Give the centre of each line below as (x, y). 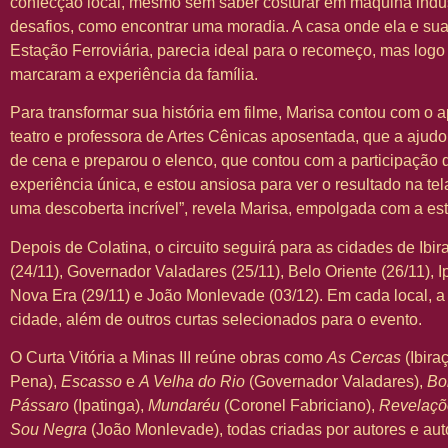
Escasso (91, 382)
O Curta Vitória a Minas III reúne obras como (168, 358)
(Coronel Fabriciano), (299, 406)
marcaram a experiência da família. (134, 75)
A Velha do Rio (192, 382)
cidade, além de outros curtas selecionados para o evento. (216, 319)
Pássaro (39, 406)
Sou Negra (48, 430)
